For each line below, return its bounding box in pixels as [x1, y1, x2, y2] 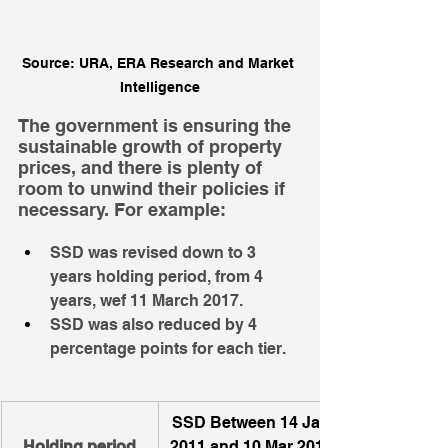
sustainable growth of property [18, 136, 287, 158]
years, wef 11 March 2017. [50, 291, 243, 311]
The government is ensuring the [18, 115, 296, 137]
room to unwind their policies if [18, 178, 290, 200]
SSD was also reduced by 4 [50, 315, 261, 335]
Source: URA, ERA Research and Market [22, 55, 298, 72]
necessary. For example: [18, 199, 231, 221]
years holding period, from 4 [50, 267, 267, 287]
